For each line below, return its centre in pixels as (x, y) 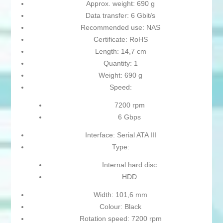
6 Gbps (129, 117)
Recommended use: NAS (120, 28)
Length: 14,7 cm (120, 52)
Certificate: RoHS (120, 40)
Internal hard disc (129, 165)
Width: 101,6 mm (120, 195)
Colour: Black (120, 207)
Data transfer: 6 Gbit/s (120, 16)
